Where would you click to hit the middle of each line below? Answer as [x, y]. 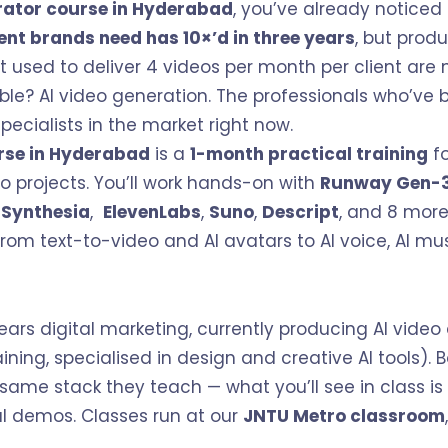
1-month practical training [309, 154]
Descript [300, 212]
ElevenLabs [152, 212]
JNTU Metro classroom [344, 416]
